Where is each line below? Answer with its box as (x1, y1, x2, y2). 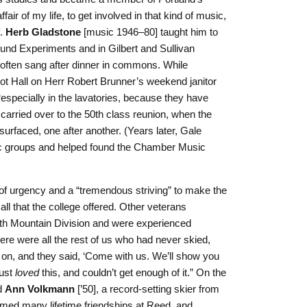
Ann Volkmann (5, 282, 75, 295)
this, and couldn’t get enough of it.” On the (39, 266, 226, 278)
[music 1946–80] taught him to (81, 25, 218, 38)
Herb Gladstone (5, 25, 81, 38)
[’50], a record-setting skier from (75, 282, 219, 295)
